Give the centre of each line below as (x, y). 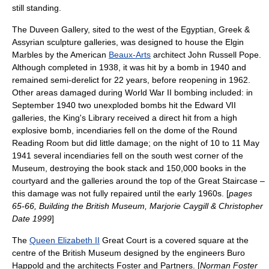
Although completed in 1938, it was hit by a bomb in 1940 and (129, 67)
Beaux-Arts (130, 55)
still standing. (37, 8)
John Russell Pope (223, 55)
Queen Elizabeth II (65, 240)
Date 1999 (32, 219)
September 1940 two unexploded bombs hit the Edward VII (124, 105)
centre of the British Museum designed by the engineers (119, 253)
